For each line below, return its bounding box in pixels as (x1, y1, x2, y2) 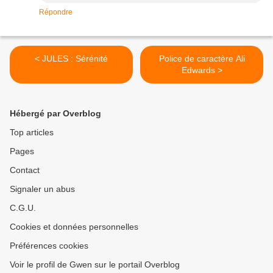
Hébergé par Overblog (10, 108, 101, 119)
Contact (10, 165, 40, 175)
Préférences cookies (10, 241, 88, 251)
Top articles (10, 127, 54, 138)
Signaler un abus (10, 184, 75, 194)
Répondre (39, 8, 73, 17)
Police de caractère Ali (158, 54, 245, 64)
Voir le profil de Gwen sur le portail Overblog (10, 260, 180, 270)
